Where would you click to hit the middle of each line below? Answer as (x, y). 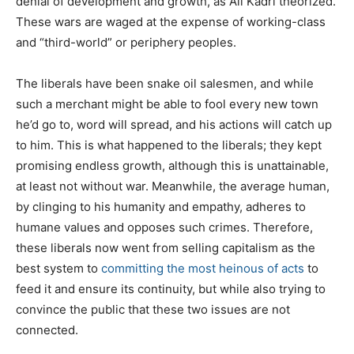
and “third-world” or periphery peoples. (126, 42)
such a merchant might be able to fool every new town (167, 104)
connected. (47, 330)
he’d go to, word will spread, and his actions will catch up (174, 124)
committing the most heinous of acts (203, 268)
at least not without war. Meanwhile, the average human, (173, 186)
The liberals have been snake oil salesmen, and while (165, 83)
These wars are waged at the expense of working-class (171, 21)
